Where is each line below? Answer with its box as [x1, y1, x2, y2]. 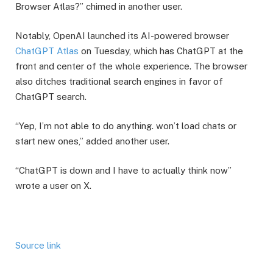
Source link [15, 240, 61, 251]
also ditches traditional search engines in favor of [15, 76, 223, 87]
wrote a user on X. [15, 180, 91, 191]
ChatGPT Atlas [15, 46, 79, 57]
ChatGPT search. [15, 91, 87, 102]
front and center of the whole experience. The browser [15, 61, 247, 72]
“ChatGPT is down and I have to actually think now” [15, 165, 232, 176]
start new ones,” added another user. [15, 136, 169, 147]
